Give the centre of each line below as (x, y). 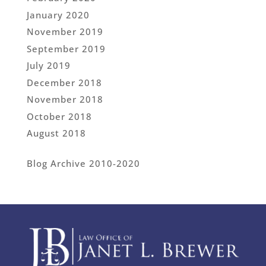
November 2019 (65, 31)
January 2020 (58, 15)
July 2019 (48, 65)
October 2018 (59, 116)
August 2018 (56, 133)
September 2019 (66, 48)
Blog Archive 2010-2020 (83, 163)
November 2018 (65, 99)
